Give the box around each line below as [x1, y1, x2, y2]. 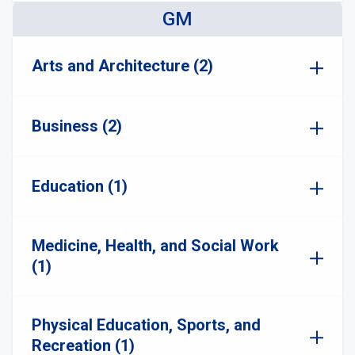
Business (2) [32, 116, 122, 136]
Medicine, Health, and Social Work [32, 236, 279, 255]
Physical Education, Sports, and [32, 315, 261, 334]
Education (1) [32, 177, 128, 196]
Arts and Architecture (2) [32, 56, 213, 75]
